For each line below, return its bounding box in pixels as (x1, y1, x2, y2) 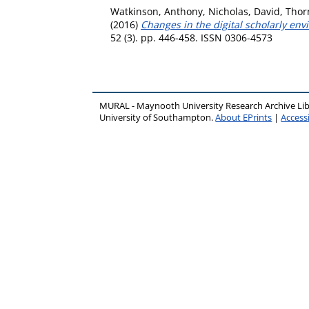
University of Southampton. (99, 112, 216, 123)
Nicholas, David (208, 5, 280, 18)
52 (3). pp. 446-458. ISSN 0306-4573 (110, 31, 272, 44)
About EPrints (215, 112, 272, 123)
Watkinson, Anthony (110, 5, 203, 18)
